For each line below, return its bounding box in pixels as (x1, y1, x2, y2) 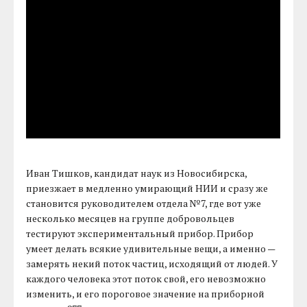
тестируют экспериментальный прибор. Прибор (26, 227, 254, 241)
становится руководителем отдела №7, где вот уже (26, 197, 262, 210)
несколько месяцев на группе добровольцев (26, 212, 235, 225)
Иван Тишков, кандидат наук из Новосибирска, (26, 167, 247, 180)
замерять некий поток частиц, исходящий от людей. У (26, 257, 278, 271)
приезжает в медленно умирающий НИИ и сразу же (26, 182, 269, 195)
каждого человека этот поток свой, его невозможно (26, 272, 267, 286)
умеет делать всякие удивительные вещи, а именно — (26, 242, 275, 256)
